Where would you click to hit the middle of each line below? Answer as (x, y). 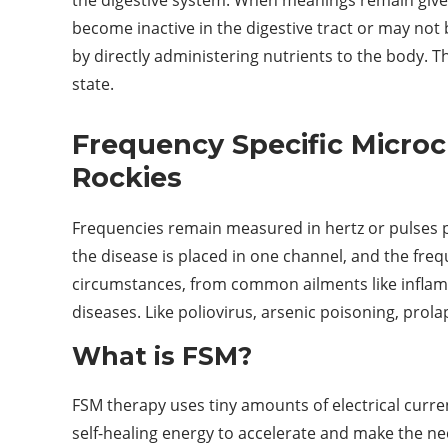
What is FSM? (162, 355)
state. (93, 83)
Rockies (127, 177)
